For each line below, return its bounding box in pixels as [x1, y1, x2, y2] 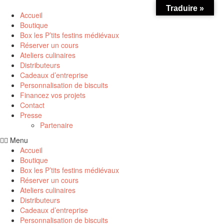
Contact [20, 100, 44, 110]
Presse [20, 110, 42, 120]
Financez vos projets [20, 90, 85, 100]
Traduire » [166, 4, 204, 12]
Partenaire [40, 120, 73, 130]
